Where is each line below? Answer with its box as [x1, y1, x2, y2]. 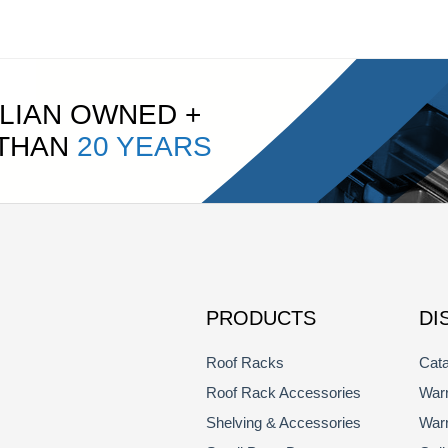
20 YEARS [76, 131, 212, 162]
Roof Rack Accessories [206, 384, 362, 401]
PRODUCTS [206, 307, 317, 329]
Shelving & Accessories [206, 414, 362, 431]
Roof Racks [206, 354, 285, 371]
